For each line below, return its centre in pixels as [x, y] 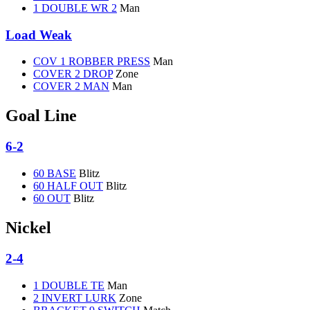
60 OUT [52, 198]
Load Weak [39, 35]
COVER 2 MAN [71, 86]
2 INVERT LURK [75, 298]
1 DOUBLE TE [69, 285]
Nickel [28, 227]
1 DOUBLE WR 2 [75, 8]
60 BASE [55, 173]
